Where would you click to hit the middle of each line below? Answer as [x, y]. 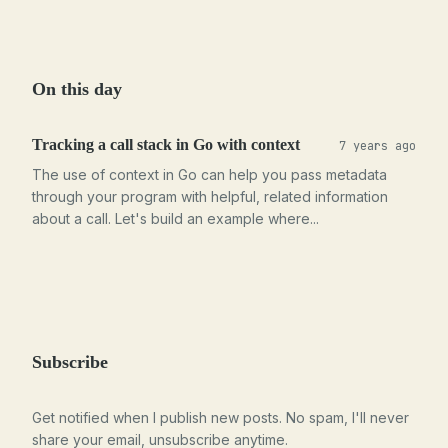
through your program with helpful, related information [210, 196]
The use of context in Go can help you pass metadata [209, 174]
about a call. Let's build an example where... [175, 218]
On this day [77, 89]
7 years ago [377, 146]
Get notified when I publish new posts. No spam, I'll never [220, 417]
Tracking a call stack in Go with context [166, 144]
